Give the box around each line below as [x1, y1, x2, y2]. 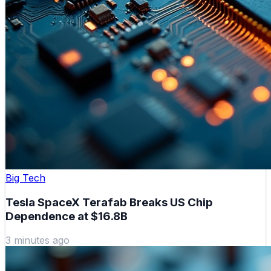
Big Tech [5, 172, 45, 184]
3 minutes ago [5, 234, 70, 247]
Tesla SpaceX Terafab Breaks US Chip [5, 195, 213, 209]
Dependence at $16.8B [5, 209, 128, 223]
